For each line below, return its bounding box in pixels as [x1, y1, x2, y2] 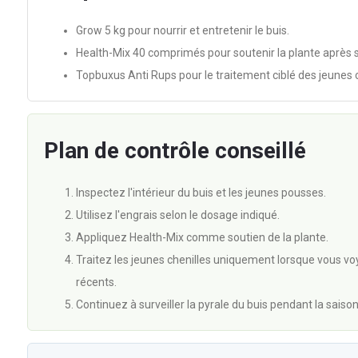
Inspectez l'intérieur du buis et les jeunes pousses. [75, 186, 326, 199]
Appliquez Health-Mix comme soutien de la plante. [75, 231, 328, 244]
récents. [75, 276, 117, 288]
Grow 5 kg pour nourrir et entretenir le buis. [75, 24, 289, 37]
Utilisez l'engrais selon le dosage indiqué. [75, 209, 280, 221]
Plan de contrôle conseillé [43, 137, 306, 164]
